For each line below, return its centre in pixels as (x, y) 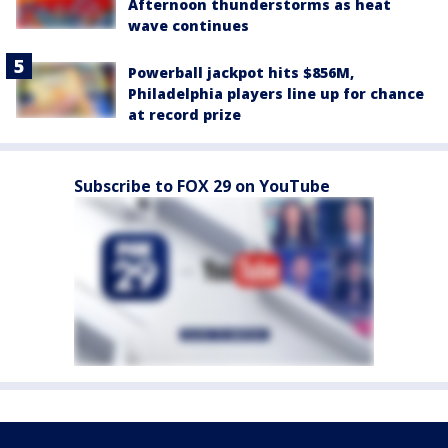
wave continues (188, 25)
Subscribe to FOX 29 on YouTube (202, 185)
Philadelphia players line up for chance (276, 93)
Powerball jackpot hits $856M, (241, 72)
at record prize (184, 114)
